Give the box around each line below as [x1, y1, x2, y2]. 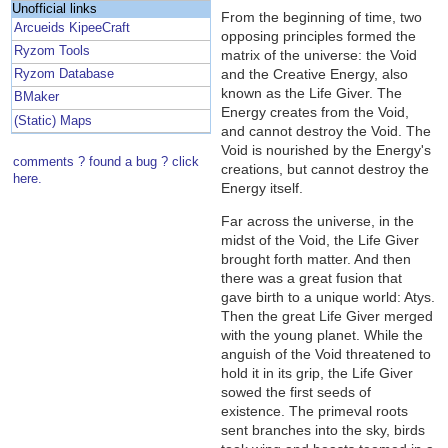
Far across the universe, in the [221, 213, 415, 230]
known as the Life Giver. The [221, 85, 403, 102]
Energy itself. [221, 180, 304, 197]
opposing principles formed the [221, 28, 417, 45]
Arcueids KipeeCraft [14, 21, 131, 36]
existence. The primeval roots [221, 403, 409, 420]
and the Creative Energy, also [221, 66, 409, 83]
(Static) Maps [14, 113, 93, 128]
